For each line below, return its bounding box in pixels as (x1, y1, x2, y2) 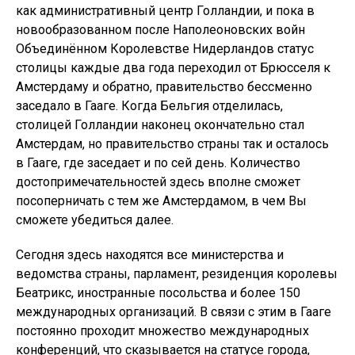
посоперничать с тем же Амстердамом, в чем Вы (16, 193, 307, 208)
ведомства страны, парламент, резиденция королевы (16, 266, 338, 281)
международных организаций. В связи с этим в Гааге (16, 304, 331, 319)
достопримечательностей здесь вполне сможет (16, 174, 300, 189)
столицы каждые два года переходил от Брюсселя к (16, 60, 330, 75)
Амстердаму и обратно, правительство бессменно (16, 79, 312, 94)
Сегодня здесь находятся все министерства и (16, 247, 284, 262)
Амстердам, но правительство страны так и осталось (16, 136, 329, 151)
